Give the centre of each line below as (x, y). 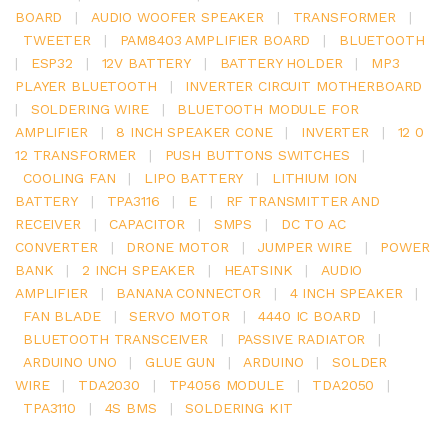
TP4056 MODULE (226, 384)
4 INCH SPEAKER (346, 292)
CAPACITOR (147, 223)
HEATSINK (258, 269)
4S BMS (130, 407)
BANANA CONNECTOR (188, 292)
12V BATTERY (146, 62)
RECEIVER (48, 223)
